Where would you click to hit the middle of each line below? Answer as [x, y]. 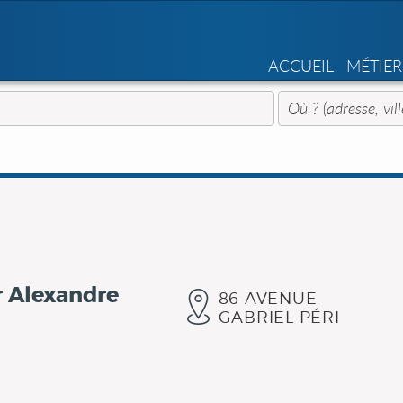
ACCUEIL [301, 66]
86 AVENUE [268, 298]
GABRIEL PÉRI [279, 317]
